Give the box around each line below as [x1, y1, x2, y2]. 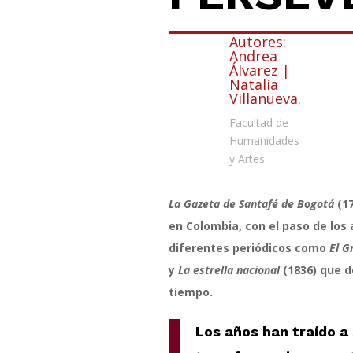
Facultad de [229, 114, 288, 130]
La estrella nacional [177, 262, 280, 278]
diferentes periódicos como [168, 240, 329, 256]
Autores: [229, 32, 286, 51]
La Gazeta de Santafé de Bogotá [168, 196, 334, 212]
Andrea [229, 46, 277, 65]
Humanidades [229, 132, 299, 148]
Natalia [229, 74, 278, 94]
